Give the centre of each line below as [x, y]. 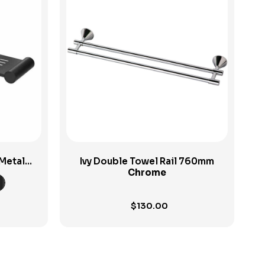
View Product [147, 43]
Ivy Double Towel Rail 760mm [147, 161]
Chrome [147, 172]
